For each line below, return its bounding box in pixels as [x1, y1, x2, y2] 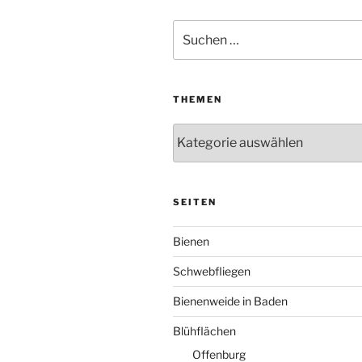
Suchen [172, 21, 213, 36]
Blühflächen [173, 323, 236, 338]
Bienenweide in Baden [173, 293, 288, 308]
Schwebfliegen [173, 263, 250, 278]
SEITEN [173, 196, 217, 208]
